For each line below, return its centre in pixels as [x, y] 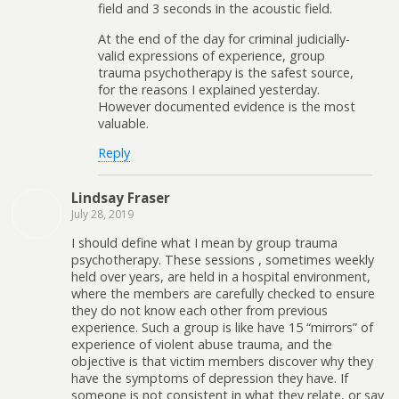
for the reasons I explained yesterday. [209, 89]
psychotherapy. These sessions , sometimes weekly [223, 259]
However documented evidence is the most [227, 106]
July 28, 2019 [102, 214]
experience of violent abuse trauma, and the [202, 344]
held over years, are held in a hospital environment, [221, 276]
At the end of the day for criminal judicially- [224, 38]
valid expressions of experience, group [212, 55]
